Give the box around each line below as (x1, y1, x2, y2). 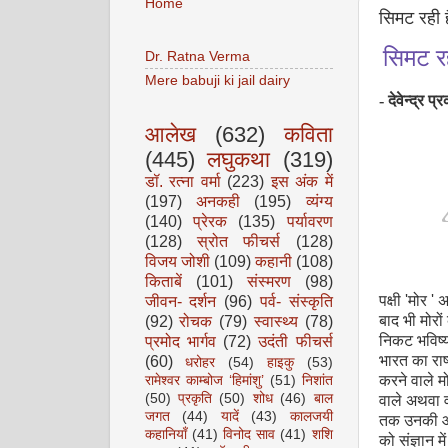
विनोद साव (222, 427, 276, 442)
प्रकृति (177, 391, 212, 406)
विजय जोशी (144, 252, 210, 270)
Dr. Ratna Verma (144, 48, 250, 64)
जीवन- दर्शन (144, 292, 217, 310)
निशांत (301, 373, 333, 388)
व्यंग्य (305, 192, 333, 210)
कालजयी (289, 409, 333, 424)
